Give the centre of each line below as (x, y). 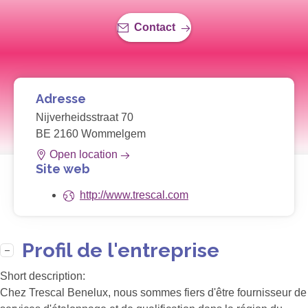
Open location (84, 155)
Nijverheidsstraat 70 (85, 118)
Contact (155, 27)
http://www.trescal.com (134, 195)
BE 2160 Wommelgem (91, 134)
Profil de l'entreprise (121, 251)
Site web (63, 169)
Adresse (61, 99)
